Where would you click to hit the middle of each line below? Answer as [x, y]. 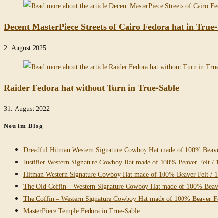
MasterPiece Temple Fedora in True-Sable [82, 211]
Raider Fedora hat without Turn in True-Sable [91, 87]
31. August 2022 [27, 109]
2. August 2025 [25, 48]
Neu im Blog [24, 126]
